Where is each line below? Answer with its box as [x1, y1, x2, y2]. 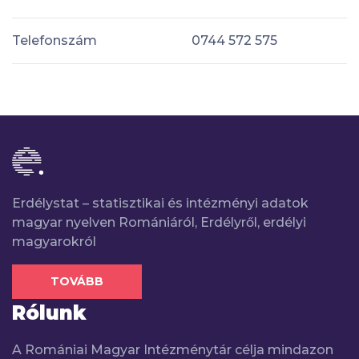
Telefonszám [12, 32, 97, 48]
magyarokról [12, 233, 96, 249]
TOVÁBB [50, 273, 103, 288]
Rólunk [12, 301, 87, 325]
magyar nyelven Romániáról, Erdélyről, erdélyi [12, 214, 306, 230]
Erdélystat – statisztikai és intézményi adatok [12, 195, 309, 211]
